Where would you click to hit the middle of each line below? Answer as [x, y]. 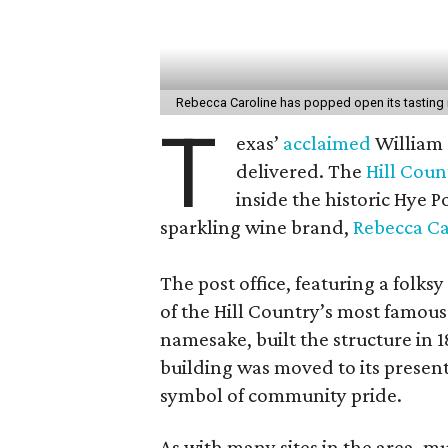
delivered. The [301, 170]
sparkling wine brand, [256, 226]
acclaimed [329, 142]
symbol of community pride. [281, 394]
